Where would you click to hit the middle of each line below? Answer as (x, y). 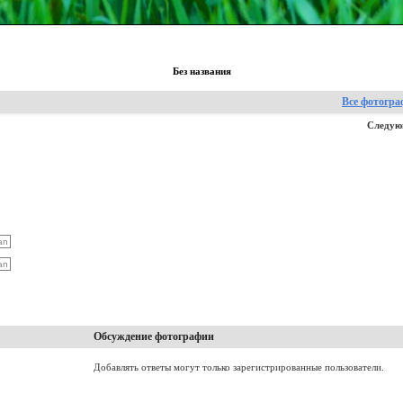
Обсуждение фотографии (154, 336)
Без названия (201, 72)
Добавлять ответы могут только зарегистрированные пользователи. (239, 367)
